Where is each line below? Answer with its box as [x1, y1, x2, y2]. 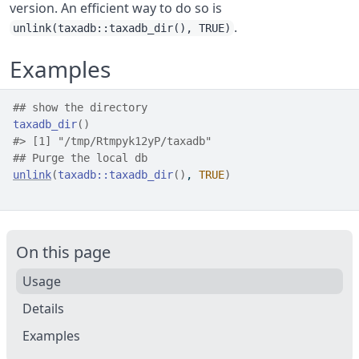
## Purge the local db [13, 151, 147, 164]
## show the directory [13, 101, 147, 114]
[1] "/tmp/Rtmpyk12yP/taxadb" [26, 135, 212, 147]
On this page [16, 241, 111, 263]
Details [22, 300, 64, 317]
